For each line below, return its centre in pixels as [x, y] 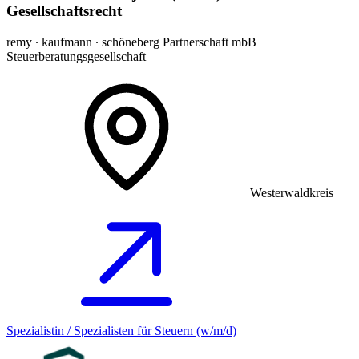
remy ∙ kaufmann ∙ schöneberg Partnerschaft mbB [131, 42]
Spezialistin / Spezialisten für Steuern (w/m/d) [121, 330]
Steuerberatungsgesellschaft [76, 56]
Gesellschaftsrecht [64, 11]
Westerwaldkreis [292, 192]
